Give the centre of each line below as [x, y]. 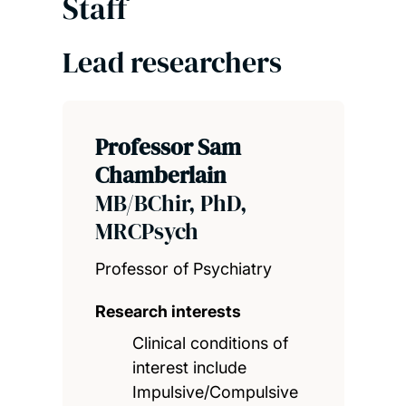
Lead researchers [172, 62]
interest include [190, 367]
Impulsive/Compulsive [216, 391]
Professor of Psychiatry [183, 268]
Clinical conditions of [211, 343]
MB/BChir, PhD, [171, 203]
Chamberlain [160, 174]
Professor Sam [168, 146]
